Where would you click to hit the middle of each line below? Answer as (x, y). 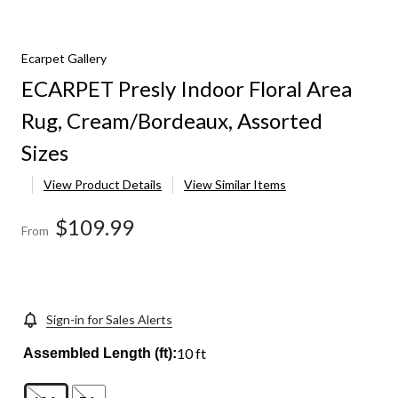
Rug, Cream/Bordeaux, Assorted (172, 121)
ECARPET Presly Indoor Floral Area (187, 89)
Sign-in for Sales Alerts (109, 320)
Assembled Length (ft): (100, 354)
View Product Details (103, 185)
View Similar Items (235, 185)
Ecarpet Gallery (64, 59)
